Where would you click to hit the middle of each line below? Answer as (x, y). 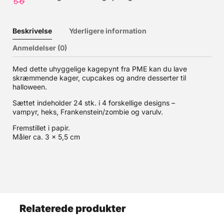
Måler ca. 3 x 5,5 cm (46, 137)
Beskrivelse (32, 31)
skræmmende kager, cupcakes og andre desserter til (99, 78)
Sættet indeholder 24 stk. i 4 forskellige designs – (94, 103)
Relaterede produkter (73, 208)
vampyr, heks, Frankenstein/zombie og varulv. (88, 112)
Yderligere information (108, 31)
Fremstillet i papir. (41, 128)
